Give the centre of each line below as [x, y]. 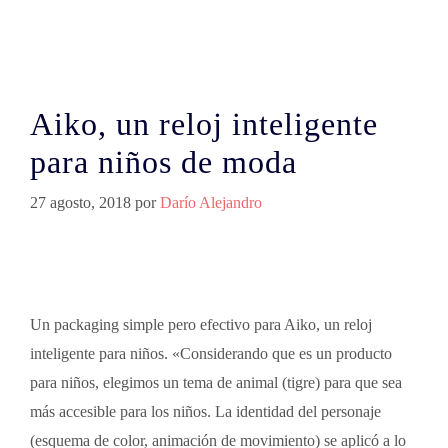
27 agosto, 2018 [80, 202]
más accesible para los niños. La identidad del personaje [205, 411]
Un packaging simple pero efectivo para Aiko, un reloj [201, 324]
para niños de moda [163, 162]
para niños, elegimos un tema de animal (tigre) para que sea [216, 382]
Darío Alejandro [211, 202]
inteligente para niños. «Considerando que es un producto [211, 353]
